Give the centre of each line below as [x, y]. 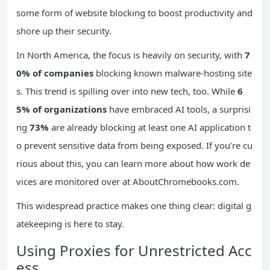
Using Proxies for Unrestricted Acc [134, 250]
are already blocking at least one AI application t [150, 127]
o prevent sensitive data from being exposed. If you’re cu [134, 145]
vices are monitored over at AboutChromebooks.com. [128, 181]
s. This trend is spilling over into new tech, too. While [127, 91]
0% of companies [55, 73]
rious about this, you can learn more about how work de [133, 163]
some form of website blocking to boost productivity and [134, 12]
